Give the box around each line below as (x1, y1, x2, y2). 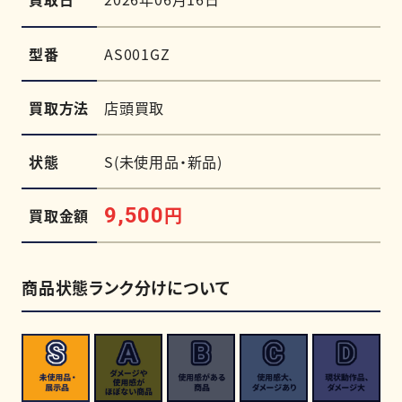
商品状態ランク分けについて (22, 275, 231, 300)
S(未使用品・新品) (104, 151, 223, 173)
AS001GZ (104, 43, 170, 66)
